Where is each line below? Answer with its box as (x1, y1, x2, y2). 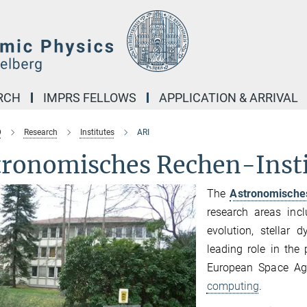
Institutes (79, 127, 114, 137)
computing (206, 280, 260, 293)
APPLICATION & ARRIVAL (159, 90, 298, 105)
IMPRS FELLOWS (43, 90, 136, 105)
